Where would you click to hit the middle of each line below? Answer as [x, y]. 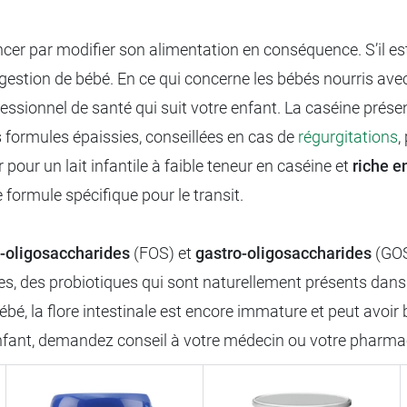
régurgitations [348, 136]
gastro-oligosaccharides [283, 253]
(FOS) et [163, 253]
